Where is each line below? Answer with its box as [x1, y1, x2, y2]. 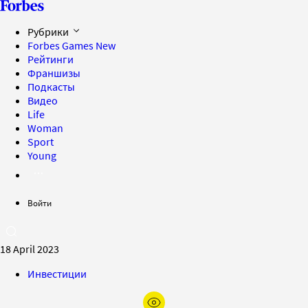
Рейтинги [27, 52, 74, 66]
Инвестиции [27, 267, 87, 280]
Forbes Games [27, 38, 96, 52]
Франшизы [27, 66, 80, 80]
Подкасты [27, 80, 75, 93]
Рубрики [27, 25, 71, 38]
